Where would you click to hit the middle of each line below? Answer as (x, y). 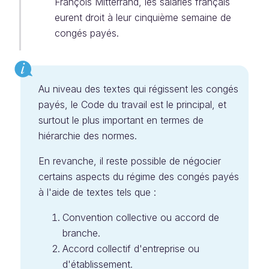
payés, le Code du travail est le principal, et (132, 104)
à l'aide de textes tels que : (97, 192)
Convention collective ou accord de (141, 217)
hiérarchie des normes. (88, 136)
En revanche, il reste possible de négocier (130, 161)
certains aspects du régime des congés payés (139, 177)
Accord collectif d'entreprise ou (131, 249)
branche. (81, 233)
